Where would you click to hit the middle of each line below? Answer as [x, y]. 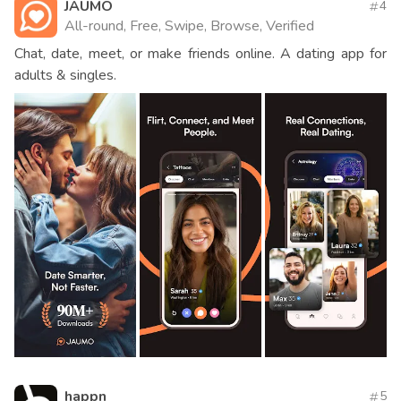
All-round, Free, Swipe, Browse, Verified [189, 26]
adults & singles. [65, 75]
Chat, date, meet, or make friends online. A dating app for [200, 53]
